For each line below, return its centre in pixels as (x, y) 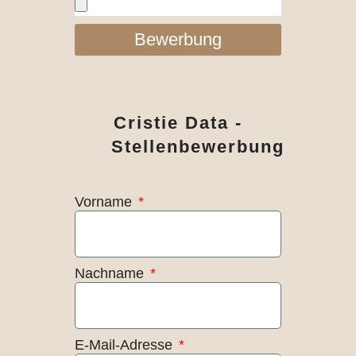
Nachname (111, 274)
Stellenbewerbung (197, 147)
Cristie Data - (178, 123)
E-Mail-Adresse (125, 345)
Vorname (105, 202)
